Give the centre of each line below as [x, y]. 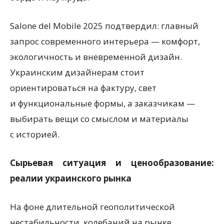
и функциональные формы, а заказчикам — [102, 103]
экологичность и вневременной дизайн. [96, 57]
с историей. [35, 134]
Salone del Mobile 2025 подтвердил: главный [104, 26]
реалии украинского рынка [71, 178]
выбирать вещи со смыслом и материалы [99, 119]
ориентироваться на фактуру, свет [83, 88]
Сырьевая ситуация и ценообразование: [112, 163]
